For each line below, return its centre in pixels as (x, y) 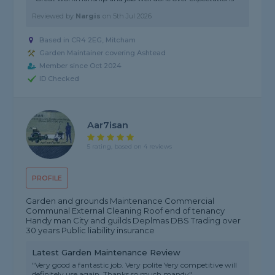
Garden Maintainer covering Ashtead (103, 53)
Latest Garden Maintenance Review (107, 253)
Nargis (88, 16)
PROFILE (47, 178)
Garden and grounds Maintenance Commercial (120, 201)
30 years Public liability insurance (91, 230)
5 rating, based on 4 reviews (130, 146)
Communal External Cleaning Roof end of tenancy (126, 211)
